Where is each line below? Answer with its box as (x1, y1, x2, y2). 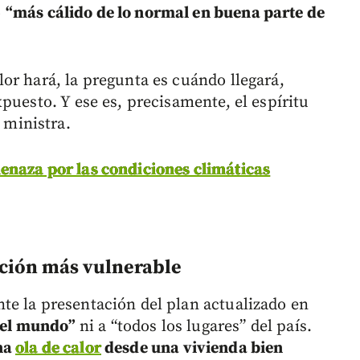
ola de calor (15, 337, 101, 358)
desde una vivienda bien (100, 337, 284, 358)
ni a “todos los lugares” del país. (75, 316, 312, 337)
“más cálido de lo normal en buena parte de (5, 2, 325, 23)
